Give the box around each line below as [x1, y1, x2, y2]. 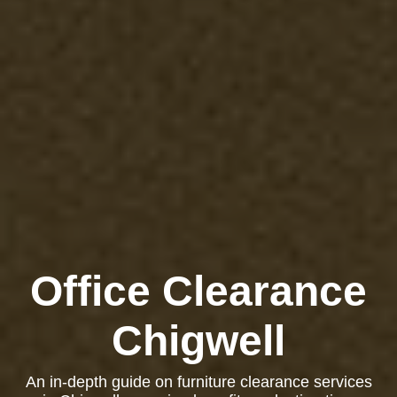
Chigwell [112, 317, 285, 364]
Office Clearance [30, 268, 367, 315]
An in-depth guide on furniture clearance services [25, 373, 372, 391]
